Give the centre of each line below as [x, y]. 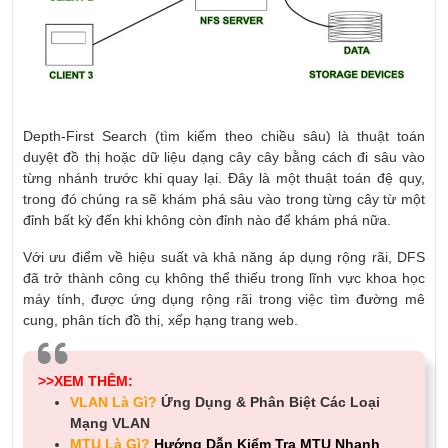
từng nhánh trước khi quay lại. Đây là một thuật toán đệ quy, [224, 177]
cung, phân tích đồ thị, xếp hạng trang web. [160, 319]
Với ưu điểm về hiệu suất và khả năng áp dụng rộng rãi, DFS [224, 256]
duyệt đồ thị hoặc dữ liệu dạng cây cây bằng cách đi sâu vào [224, 156]
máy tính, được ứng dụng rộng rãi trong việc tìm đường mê [224, 298]
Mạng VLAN [110, 422]
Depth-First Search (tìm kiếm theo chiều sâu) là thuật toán [224, 135]
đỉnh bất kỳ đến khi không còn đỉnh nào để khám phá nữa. [207, 219]
